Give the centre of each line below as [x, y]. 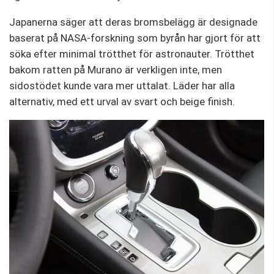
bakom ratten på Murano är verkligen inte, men [116, 69]
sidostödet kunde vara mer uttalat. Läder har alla [122, 85]
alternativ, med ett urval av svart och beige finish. [122, 101]
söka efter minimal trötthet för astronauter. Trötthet [132, 54]
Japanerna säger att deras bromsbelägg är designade [133, 22]
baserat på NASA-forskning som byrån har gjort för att [135, 38]
